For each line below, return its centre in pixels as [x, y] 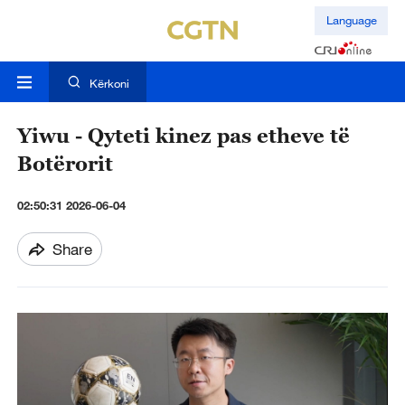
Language [351, 20]
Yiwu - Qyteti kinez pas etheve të [183, 137]
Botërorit [65, 165]
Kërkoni [109, 84]
